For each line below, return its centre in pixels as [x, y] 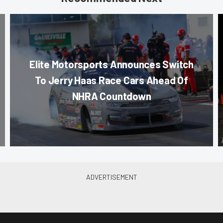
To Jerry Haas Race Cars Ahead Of [111, 80]
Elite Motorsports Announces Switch [111, 64]
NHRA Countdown [111, 96]
